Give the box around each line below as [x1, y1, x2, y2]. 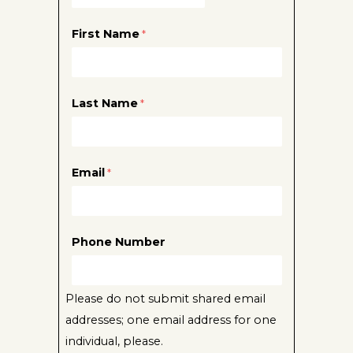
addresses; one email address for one [65, 313, 277, 328]
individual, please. [65, 334, 166, 349]
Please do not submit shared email [65, 292, 266, 307]
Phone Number [71, 235, 165, 250]
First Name [71, 27, 139, 42]
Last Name [71, 96, 138, 111]
